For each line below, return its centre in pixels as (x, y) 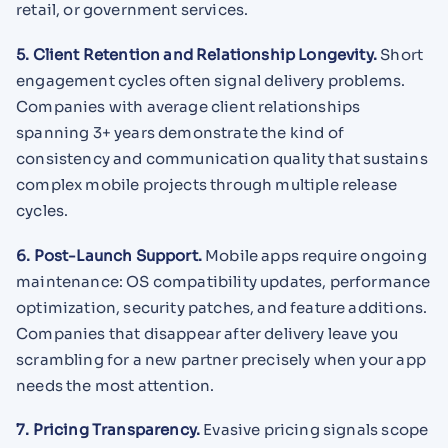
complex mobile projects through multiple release (207, 184)
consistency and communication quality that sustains (222, 158)
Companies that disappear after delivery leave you (207, 333)
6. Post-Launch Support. (109, 255)
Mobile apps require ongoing (314, 255)
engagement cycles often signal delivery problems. (211, 80)
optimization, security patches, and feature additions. (222, 307)
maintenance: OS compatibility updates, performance (223, 281)
